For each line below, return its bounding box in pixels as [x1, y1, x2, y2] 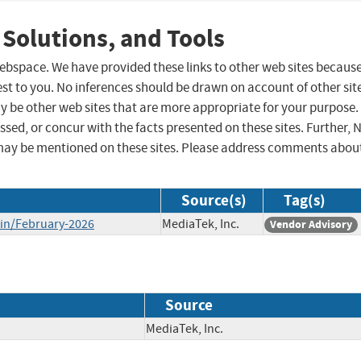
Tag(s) [284, 190, 326, 211]
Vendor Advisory [270, 217, 352, 233]
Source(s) [181, 190, 247, 211]
